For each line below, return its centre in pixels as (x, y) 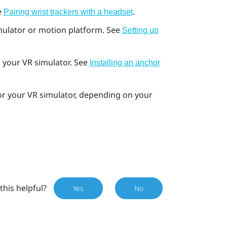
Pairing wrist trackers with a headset (68, 12)
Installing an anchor (125, 63)
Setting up (140, 30)
